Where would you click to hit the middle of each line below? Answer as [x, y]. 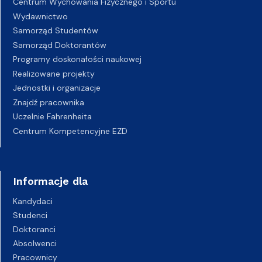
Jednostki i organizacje [57, 88]
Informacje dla [50, 181]
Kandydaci [33, 201]
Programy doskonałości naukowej [77, 59]
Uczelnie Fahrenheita [52, 116]
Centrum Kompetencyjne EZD [70, 131]
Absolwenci [35, 243]
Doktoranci [34, 229]
